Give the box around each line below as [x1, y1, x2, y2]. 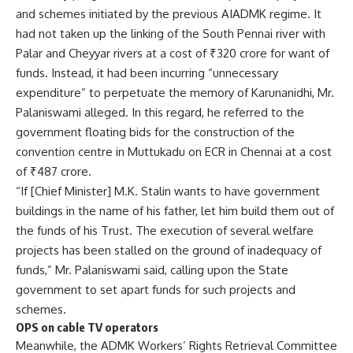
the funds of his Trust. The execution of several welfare [16, 223, 314, 239]
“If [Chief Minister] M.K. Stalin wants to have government [16, 184, 320, 199]
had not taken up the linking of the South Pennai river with [16, 26, 325, 42]
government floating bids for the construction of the [16, 124, 295, 140]
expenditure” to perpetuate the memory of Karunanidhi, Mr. [16, 85, 334, 101]
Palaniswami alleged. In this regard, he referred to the [16, 105, 304, 121]
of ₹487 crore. [16, 164, 98, 180]
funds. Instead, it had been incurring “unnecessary [16, 65, 278, 81]
